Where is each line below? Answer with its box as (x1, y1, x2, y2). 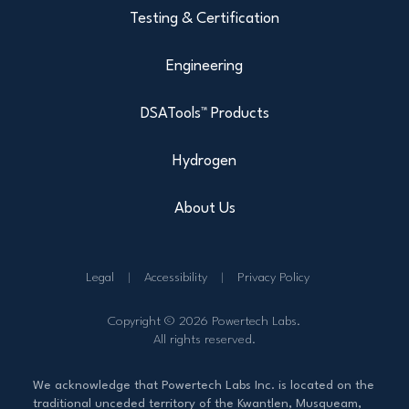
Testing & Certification (130, 10, 279, 26)
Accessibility (144, 270, 207, 284)
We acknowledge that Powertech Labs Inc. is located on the (33, 378, 374, 392)
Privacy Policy (237, 270, 309, 284)
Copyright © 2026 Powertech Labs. (108, 314, 301, 328)
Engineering (166, 58, 243, 74)
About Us (173, 200, 236, 216)
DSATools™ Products (140, 105, 269, 121)
